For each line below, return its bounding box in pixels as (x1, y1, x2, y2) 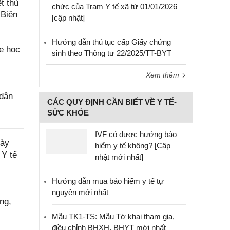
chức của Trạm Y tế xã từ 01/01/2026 (52, 2, 177, 11)
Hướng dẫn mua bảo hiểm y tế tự (52, 177, 164, 185)
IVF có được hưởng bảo (95, 130, 177, 139)
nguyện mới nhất (52, 188, 108, 197)
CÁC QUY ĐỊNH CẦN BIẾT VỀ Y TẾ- (47, 98, 177, 106)
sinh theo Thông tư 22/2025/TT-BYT (52, 49, 171, 57)
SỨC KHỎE (47, 108, 89, 117)
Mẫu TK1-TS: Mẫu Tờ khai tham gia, (52, 212, 175, 221)
